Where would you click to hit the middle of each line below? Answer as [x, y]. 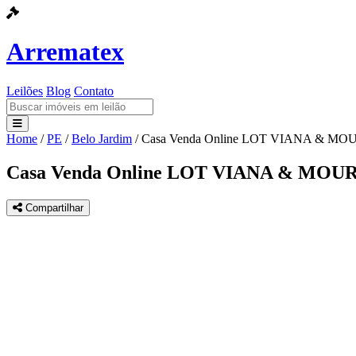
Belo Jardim [102, 138]
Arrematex [65, 52]
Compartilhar [53, 207]
